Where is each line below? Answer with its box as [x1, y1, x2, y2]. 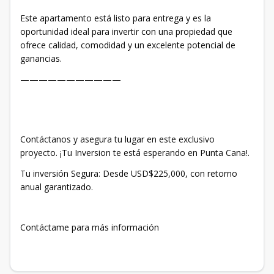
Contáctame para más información [20, 221, 159, 234]
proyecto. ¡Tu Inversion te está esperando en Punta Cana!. [20, 147, 250, 159]
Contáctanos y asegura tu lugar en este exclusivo [20, 133, 215, 146]
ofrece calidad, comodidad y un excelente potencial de [20, 39, 235, 51]
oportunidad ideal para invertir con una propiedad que [20, 26, 232, 38]
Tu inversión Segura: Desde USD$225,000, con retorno [20, 168, 237, 180]
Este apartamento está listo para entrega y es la [20, 12, 211, 24]
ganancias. [20, 53, 62, 65]
